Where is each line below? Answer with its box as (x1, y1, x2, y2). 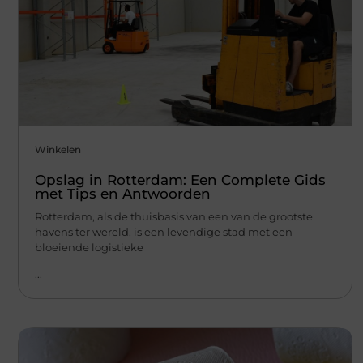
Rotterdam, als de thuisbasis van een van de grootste (35, 209, 313, 223)
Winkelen (35, 143, 81, 156)
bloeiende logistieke (35, 240, 143, 254)
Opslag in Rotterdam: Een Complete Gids (35, 171, 326, 188)
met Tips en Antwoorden (35, 185, 211, 202)
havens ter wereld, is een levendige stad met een (35, 224, 293, 238)
